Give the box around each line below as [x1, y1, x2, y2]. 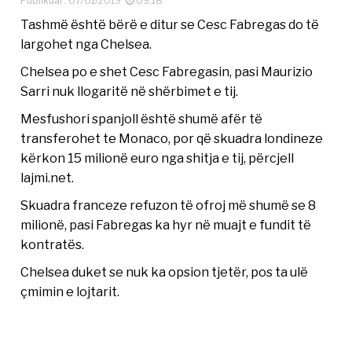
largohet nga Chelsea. [20, 35, 152, 52]
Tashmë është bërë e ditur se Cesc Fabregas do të [20, 16, 320, 32]
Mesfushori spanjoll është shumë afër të [20, 110, 263, 126]
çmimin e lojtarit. [20, 283, 120, 299]
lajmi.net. [20, 169, 75, 185]
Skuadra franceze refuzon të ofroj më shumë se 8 [20, 196, 317, 213]
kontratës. [20, 236, 85, 252]
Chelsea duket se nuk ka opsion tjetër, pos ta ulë [20, 263, 309, 280]
